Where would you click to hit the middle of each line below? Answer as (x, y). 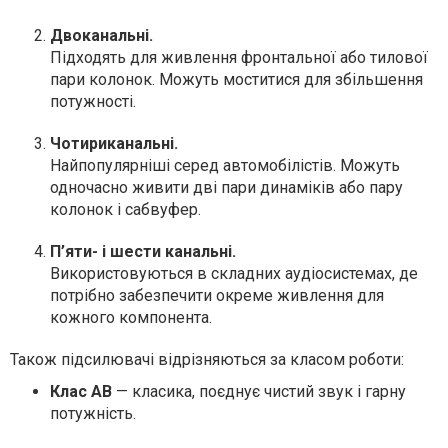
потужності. (93, 101)
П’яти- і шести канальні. (143, 251)
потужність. (93, 413)
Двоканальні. (101, 35)
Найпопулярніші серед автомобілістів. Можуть (225, 165)
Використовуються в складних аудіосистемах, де (234, 273)
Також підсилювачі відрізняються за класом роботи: (207, 359)
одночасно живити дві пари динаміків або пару (226, 187)
